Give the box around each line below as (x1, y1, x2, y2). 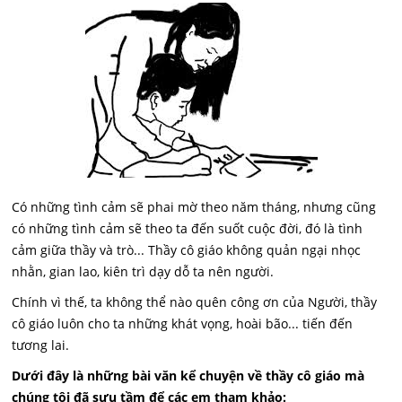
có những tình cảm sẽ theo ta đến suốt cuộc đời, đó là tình (12, 220, 363, 237)
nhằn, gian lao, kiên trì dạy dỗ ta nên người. (12, 263, 275, 280)
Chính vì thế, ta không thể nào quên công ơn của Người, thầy (12, 293, 378, 310)
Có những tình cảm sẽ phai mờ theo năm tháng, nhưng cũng (12, 198, 377, 215)
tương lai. (12, 336, 70, 354)
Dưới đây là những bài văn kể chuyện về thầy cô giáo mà (12, 367, 365, 384)
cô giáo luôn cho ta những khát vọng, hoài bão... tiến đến (12, 315, 354, 332)
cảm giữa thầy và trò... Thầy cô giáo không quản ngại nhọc (12, 241, 362, 258)
